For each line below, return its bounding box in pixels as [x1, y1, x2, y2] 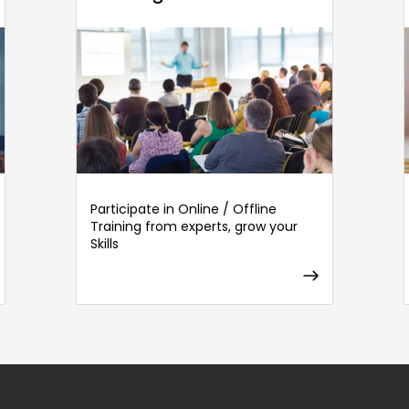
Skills [90, 235, 119, 253]
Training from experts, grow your [90, 217, 298, 236]
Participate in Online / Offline [90, 200, 277, 218]
